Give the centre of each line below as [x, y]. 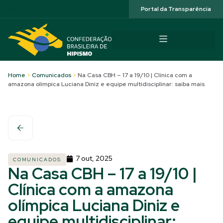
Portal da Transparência [176, 9]
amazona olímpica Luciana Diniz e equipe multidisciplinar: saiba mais [106, 84]
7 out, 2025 [94, 158]
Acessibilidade [25, 9]
